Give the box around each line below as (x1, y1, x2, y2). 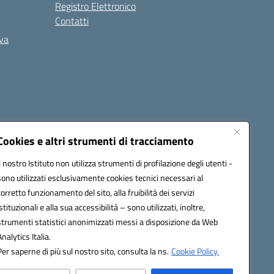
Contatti (55, 13, 89, 28)
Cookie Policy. (171, 245, 219, 257)
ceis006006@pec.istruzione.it (15, 157, 124, 170)
